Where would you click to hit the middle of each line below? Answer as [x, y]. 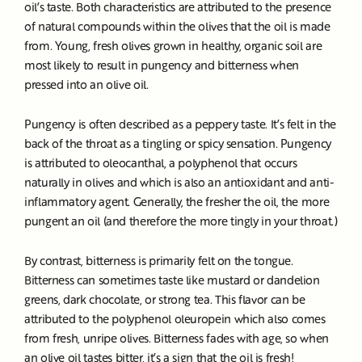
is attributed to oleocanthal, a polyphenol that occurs [161, 163]
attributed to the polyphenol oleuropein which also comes [175, 319]
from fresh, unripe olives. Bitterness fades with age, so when [177, 338]
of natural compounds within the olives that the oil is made [177, 26]
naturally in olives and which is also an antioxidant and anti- [179, 182]
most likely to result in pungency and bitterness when [162, 65]
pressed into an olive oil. [88, 84]
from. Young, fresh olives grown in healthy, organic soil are [173, 46]
